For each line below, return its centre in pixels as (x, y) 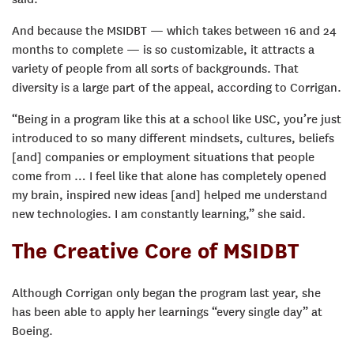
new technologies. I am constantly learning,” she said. (159, 214)
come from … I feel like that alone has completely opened (169, 176)
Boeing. (32, 331)
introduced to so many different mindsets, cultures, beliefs (173, 138)
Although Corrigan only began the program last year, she (166, 293)
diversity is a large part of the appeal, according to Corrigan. (177, 87)
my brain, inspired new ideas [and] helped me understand (169, 195)
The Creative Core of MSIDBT (155, 250)
